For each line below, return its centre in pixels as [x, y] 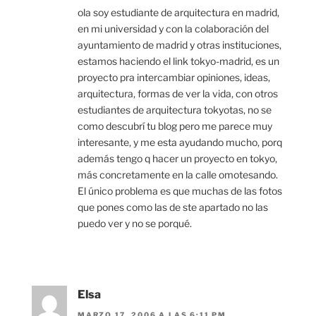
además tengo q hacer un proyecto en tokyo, [177, 159]
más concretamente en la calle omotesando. [178, 175]
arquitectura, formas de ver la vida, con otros [178, 94]
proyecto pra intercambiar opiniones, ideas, [174, 78]
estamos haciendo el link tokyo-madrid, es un [178, 61]
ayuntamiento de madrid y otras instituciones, [180, 45]
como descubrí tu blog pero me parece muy [175, 126]
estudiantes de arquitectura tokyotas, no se [175, 110]
